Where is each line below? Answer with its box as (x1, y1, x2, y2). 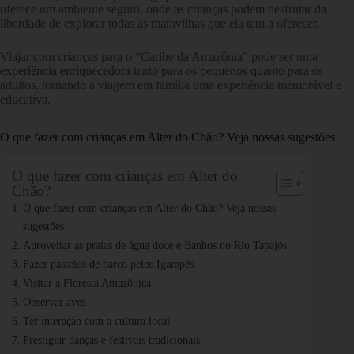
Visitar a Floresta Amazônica (22, 276, 151, 289)
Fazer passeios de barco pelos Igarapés (22, 257, 194, 270)
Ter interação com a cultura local (22, 314, 170, 327)
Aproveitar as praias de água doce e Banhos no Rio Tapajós (22, 238, 287, 251)
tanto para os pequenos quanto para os (130, 63, 323, 77)
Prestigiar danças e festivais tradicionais (22, 333, 200, 346)
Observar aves (22, 295, 85, 308)
